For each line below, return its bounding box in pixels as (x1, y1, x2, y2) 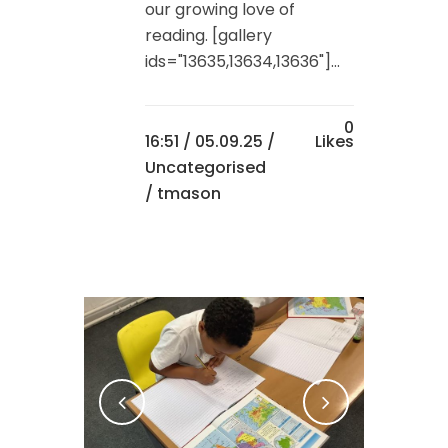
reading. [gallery (145, 24, 272, 48)
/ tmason (145, 182, 221, 206)
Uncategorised (145, 156, 266, 180)
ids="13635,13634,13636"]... (145, 50, 340, 74)
